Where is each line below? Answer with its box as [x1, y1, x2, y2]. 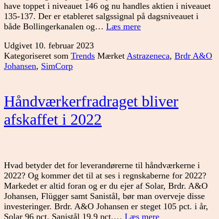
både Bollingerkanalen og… [4, 22, 106, 32]
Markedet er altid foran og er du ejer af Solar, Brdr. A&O [4, 180, 208, 191]
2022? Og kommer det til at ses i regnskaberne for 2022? [4, 170, 206, 180]
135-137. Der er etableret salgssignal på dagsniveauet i [4, 11, 198, 22]
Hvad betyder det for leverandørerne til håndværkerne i [4, 160, 200, 170]
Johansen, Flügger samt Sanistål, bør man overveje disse [4, 191, 205, 201]
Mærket [97, 51, 127, 61]
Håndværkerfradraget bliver [4, 92, 178, 110]
